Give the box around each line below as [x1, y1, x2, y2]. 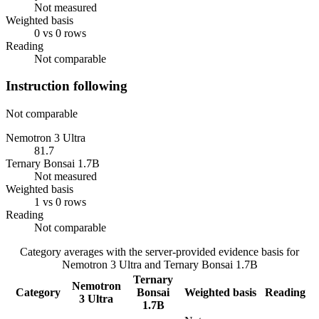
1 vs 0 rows [34, 196, 86, 208]
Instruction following [6, 78, 127, 94]
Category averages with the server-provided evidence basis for [20, 246, 299, 258]
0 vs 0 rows [34, 26, 86, 39]
